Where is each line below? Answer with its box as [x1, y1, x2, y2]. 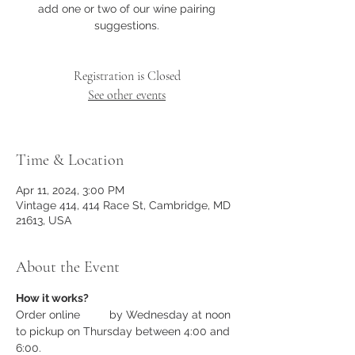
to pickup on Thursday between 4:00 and [16, 325, 233, 338]
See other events [88, 87, 166, 104]
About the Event [16, 258, 120, 277]
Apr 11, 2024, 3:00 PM [16, 184, 124, 197]
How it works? [16, 292, 89, 305]
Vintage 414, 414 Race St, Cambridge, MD [16, 199, 231, 212]
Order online [16, 308, 83, 322]
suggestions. [94, 19, 159, 32]
